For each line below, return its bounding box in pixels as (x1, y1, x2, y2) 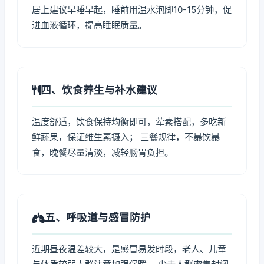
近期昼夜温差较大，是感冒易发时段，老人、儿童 (32, 243, 226, 255)
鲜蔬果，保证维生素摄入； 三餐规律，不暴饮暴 (32, 131, 220, 143)
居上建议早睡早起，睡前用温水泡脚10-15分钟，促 (32, 4, 232, 15)
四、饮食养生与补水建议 (41, 84, 157, 96)
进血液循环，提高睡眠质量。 (32, 19, 147, 31)
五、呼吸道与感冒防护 (45, 211, 151, 223)
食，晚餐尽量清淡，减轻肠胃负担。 (32, 147, 173, 158)
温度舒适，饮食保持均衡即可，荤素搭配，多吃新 (32, 116, 226, 127)
